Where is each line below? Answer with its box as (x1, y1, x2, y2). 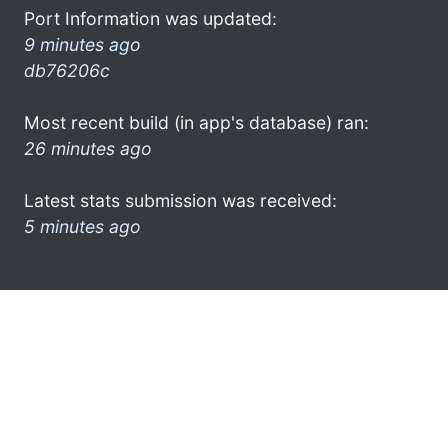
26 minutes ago (24, 137, 152, 159)
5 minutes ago (24, 215, 141, 237)
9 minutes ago (24, 33, 141, 55)
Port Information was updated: (24, 7, 277, 29)
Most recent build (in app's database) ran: (24, 111, 369, 133)
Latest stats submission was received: (24, 189, 337, 211)
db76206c (24, 59, 110, 81)
